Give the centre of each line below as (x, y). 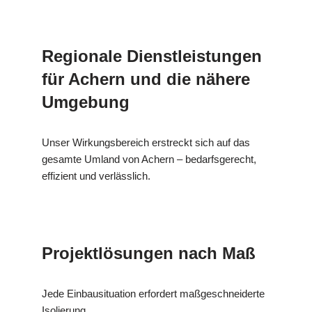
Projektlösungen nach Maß (149, 253)
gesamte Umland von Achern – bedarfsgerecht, (149, 159)
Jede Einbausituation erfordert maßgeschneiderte (153, 293)
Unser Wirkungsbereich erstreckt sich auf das (146, 142)
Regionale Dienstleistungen (152, 56)
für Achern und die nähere (146, 79)
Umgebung (86, 102)
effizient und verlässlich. (96, 175)
